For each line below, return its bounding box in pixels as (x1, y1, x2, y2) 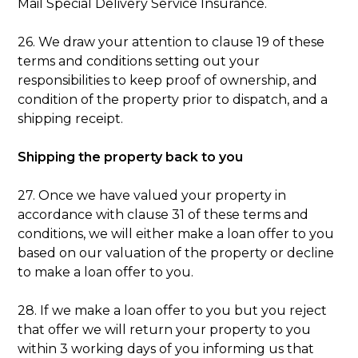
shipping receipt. (18, 110, 124, 126)
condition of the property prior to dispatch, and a (18, 91, 328, 107)
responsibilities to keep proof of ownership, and (18, 72, 318, 88)
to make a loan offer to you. (18, 264, 194, 280)
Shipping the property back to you (18, 149, 244, 165)
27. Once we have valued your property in (18, 187, 287, 203)
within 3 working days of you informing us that (18, 340, 315, 356)
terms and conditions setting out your (18, 53, 261, 69)
